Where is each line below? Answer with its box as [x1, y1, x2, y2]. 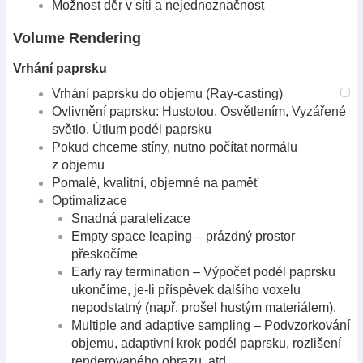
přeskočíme [71, 246, 138, 261]
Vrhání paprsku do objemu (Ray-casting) [52, 86, 283, 100]
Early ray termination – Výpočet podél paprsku [71, 264, 335, 279]
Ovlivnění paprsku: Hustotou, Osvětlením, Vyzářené [52, 104, 346, 118]
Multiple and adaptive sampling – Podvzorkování [71, 318, 350, 332]
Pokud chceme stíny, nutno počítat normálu [52, 139, 297, 154]
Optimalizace [52, 193, 127, 207]
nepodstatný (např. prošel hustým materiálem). [71, 300, 336, 314]
